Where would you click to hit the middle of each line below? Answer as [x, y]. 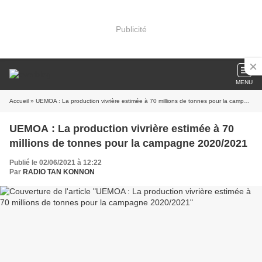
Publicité [131, 29]
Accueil [19, 101]
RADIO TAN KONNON [59, 172]
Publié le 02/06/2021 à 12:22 [56, 163]
